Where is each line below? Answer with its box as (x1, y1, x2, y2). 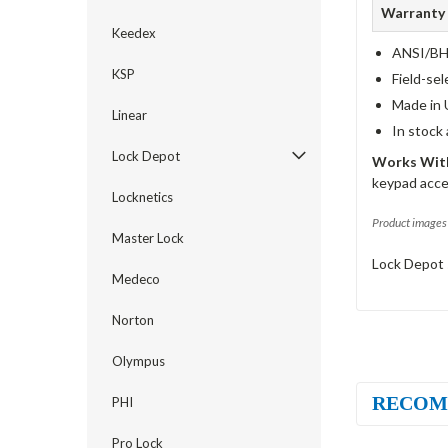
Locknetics (112, 189, 173, 205)
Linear (112, 107, 147, 123)
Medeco (112, 271, 160, 287)
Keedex (112, 25, 156, 41)
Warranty (381, 4, 446, 22)
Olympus (112, 353, 165, 369)
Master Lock (112, 230, 184, 246)
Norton (112, 312, 154, 328)
